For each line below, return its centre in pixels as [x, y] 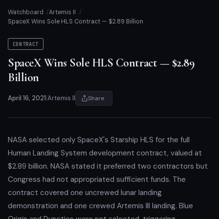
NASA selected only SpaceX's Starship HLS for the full [99, 140]
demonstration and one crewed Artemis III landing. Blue [100, 206]
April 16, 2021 [27, 98]
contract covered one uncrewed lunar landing [85, 192]
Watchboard [26, 12]
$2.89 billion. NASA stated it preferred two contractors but [108, 166]
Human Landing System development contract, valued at [105, 153]
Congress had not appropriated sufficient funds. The [97, 179]
